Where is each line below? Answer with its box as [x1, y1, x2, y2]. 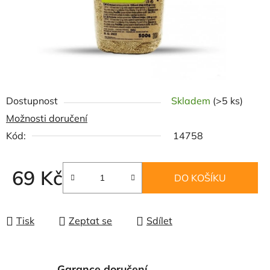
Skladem [171, 95, 213, 107]
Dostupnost [6, 95, 58, 107]
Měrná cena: [11, 190, 67, 202]
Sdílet [146, 215, 172, 227]
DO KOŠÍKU [174, 172, 226, 184]
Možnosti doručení [6, 112, 87, 124]
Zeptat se [69, 215, 112, 227]
